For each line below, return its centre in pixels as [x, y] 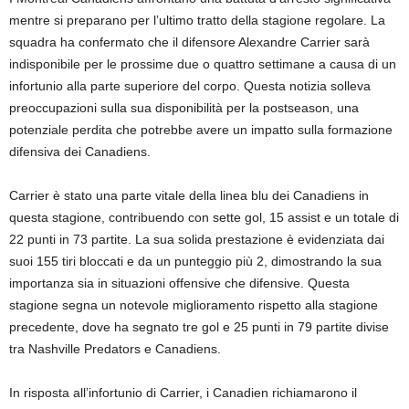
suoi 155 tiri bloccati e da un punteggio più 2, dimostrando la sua [195, 261]
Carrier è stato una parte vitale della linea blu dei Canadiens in [189, 195]
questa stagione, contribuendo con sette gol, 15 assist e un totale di [204, 217]
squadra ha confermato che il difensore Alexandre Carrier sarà [189, 42]
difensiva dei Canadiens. [80, 152]
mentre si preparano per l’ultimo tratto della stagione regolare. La [197, 20]
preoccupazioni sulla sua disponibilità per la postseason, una [184, 108]
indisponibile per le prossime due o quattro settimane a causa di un [203, 64]
